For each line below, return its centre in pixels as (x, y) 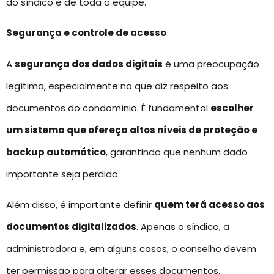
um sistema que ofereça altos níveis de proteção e (132, 130)
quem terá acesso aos (209, 205)
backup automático (56, 152)
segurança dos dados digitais (89, 64)
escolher (232, 108)
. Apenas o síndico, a (183, 227)
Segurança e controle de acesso (86, 33)
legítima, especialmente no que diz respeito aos (117, 86)
